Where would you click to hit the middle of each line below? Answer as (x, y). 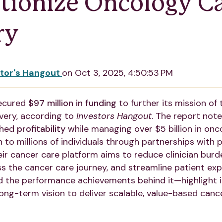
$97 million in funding (72, 103)
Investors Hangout (114, 116)
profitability (41, 129)
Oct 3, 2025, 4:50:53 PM (124, 73)
